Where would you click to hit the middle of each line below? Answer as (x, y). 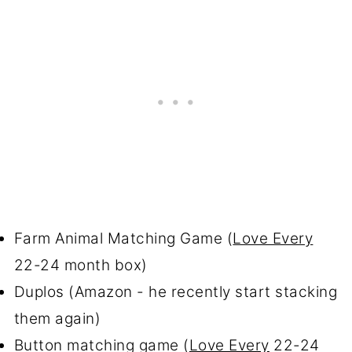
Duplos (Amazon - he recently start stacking (176, 292)
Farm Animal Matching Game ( (123, 239)
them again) (59, 319)
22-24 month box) (81, 266)
